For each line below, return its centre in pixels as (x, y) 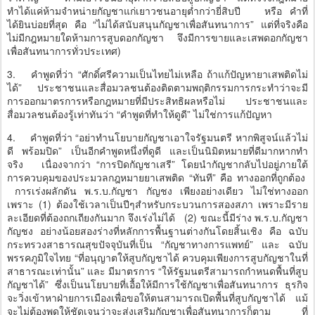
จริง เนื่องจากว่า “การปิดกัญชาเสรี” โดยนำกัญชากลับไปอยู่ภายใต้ (157, 164)
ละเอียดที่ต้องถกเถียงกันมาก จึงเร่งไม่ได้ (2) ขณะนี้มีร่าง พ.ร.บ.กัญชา (157, 218)
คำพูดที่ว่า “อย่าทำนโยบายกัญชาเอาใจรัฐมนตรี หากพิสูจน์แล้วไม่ (169, 137)
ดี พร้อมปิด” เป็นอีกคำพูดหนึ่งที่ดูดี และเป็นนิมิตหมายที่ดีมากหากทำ (157, 151)
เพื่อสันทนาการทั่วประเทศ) (64, 51)
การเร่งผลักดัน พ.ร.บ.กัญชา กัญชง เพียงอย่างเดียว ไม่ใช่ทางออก (157, 191)
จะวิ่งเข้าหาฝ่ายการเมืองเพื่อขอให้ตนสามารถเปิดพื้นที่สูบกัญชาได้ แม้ (157, 298)
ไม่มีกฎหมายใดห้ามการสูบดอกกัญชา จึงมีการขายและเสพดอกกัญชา (157, 38)
